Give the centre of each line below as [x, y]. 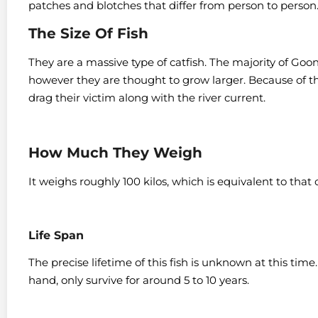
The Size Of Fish [88, 33]
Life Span [56, 236]
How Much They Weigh [115, 153]
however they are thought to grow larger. [138, 79]
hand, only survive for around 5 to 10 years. [139, 280]
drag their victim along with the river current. [147, 97]
